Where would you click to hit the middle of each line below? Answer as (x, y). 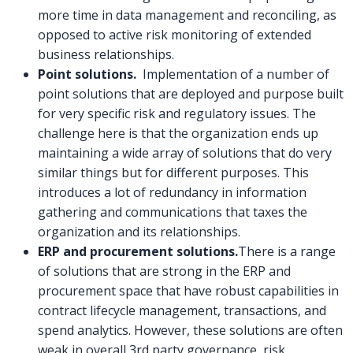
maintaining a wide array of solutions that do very (185, 153)
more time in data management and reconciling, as (187, 15)
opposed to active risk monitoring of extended (175, 35)
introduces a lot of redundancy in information (172, 193)
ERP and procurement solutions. (138, 252)
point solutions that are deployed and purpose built (191, 94)
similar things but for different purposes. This (173, 173)
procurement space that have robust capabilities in (188, 291)
